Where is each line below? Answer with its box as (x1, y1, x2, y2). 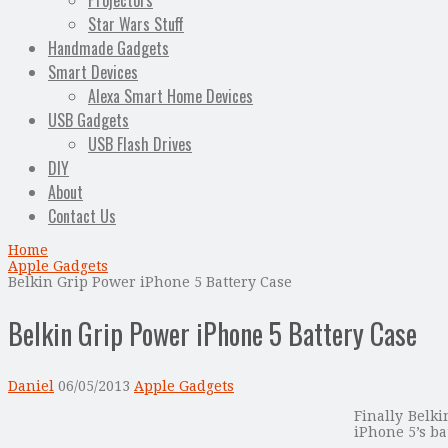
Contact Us (48, 204, 116, 229)
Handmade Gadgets (48, 36, 169, 61)
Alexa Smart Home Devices (88, 84, 253, 109)
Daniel (8, 377, 54, 394)
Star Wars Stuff (88, 12, 184, 37)
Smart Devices (48, 60, 138, 85)
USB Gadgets (48, 108, 129, 133)
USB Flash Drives (88, 132, 192, 157)
